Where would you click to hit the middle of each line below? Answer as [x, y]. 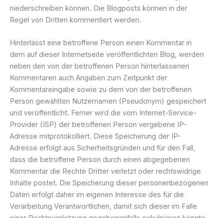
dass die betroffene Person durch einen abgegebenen [100, 159]
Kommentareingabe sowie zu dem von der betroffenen [101, 89]
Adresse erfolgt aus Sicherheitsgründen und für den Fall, [102, 148]
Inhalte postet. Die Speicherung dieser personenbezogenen [109, 183]
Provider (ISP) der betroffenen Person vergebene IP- [98, 124]
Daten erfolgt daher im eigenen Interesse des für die [97, 194]
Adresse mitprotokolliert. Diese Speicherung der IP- [95, 136]
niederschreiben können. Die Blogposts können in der [99, 8]
